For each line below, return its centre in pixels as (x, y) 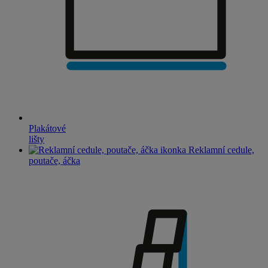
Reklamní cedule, (221, 150)
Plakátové (47, 128)
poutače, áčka (54, 160)
